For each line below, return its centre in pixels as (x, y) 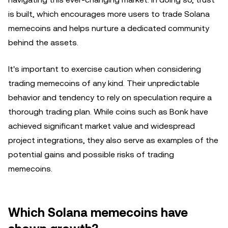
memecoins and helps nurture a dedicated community (109, 28)
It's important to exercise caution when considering (105, 69)
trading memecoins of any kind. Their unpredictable (104, 83)
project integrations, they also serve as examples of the (113, 140)
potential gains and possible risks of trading (91, 154)
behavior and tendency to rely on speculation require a (110, 97)
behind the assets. (43, 42)
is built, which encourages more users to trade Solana (109, 14)
